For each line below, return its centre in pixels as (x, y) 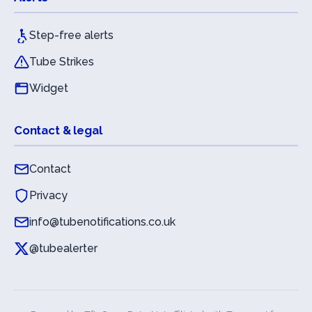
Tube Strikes (62, 62)
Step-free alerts (71, 36)
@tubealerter (63, 248)
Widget (49, 88)
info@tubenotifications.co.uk (102, 221)
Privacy (48, 195)
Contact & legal (58, 131)
